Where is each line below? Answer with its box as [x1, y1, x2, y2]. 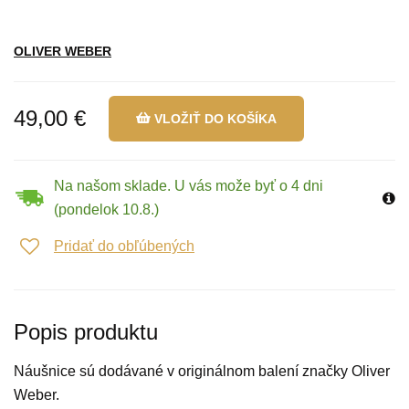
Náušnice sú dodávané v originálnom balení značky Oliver [14, 363, 390, 379]
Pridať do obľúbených [54, 238, 194, 254]
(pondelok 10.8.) [54, 202, 159, 217]
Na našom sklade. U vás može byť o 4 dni [54, 178, 323, 194]
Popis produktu [14, 320, 158, 344]
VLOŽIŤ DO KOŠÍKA [154, 111, 277, 126]
